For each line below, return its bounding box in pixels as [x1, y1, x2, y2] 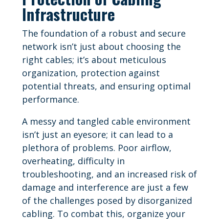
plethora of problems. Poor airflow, [22, 141, 172, 153]
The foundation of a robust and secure [22, 27, 186, 39]
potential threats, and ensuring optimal [22, 80, 191, 92]
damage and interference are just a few [22, 181, 188, 193]
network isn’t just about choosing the [22, 40, 181, 52]
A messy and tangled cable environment [22, 115, 191, 127]
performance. [22, 93, 79, 105]
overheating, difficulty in [22, 154, 125, 167]
